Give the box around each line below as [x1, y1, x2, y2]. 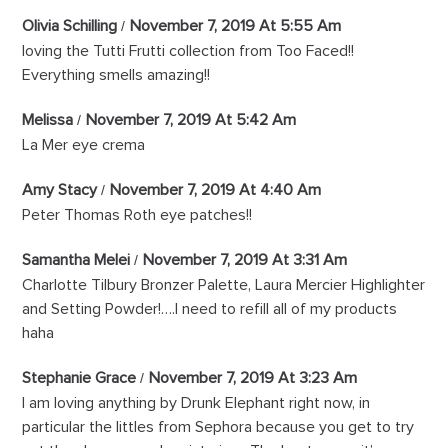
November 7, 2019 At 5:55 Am [130, 18, 342, 35]
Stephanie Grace [22, 370, 137, 387]
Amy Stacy [22, 182, 98, 199]
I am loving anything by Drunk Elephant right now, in [22, 395, 371, 412]
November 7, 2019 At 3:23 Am [149, 370, 358, 387]
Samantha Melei [22, 252, 131, 269]
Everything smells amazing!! [22, 67, 211, 84]
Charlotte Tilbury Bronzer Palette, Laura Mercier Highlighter [22, 277, 426, 294]
